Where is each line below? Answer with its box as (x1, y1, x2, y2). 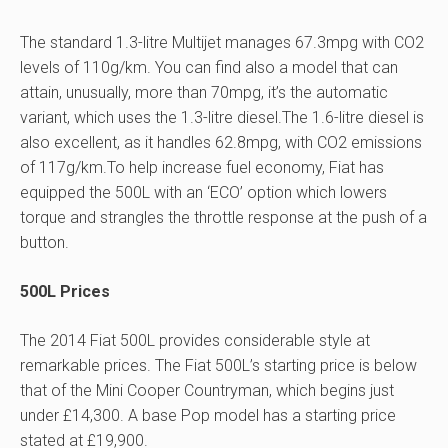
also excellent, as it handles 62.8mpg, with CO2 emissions (20, 133, 422, 153)
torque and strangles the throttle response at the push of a (20, 208, 427, 228)
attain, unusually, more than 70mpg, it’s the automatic (20, 83, 388, 103)
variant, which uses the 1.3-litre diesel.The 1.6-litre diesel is (20, 108, 424, 128)
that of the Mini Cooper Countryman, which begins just (20, 381, 394, 401)
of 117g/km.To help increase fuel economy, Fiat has (20, 158, 384, 178)
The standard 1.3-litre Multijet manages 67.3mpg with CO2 (20, 33, 424, 53)
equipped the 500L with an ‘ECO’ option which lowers (20, 183, 387, 203)
